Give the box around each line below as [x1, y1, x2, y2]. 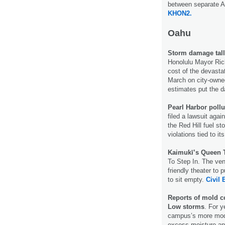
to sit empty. [168, 175, 206, 183]
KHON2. [168, 9, 192, 17]
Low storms [168, 202, 204, 210]
